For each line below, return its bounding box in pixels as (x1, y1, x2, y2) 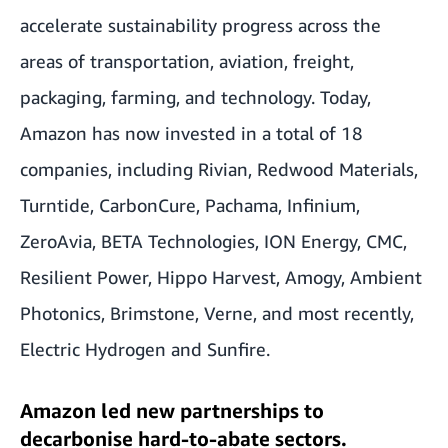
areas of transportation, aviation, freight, (20, 50, 354, 72)
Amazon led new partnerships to (20, 399, 324, 422)
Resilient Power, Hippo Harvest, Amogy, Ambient (20, 266, 422, 288)
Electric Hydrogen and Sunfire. (20, 338, 270, 360)
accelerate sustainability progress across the (20, 14, 381, 36)
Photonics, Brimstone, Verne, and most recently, (20, 302, 414, 324)
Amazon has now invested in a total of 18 (20, 122, 363, 144)
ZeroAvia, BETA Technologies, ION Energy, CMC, (20, 230, 407, 252)
